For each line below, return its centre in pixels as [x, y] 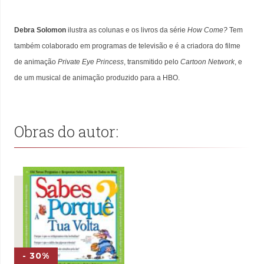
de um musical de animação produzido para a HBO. [97, 77]
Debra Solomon [40, 30]
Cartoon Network [207, 62]
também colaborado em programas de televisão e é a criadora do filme [127, 46]
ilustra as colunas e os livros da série [127, 30]
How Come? [207, 30]
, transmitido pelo [152, 62]
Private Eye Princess [91, 62]
